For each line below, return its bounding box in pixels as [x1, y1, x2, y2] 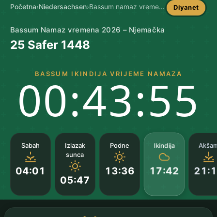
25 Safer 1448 [10, 37, 90, 52]
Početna [10, 2, 36, 11]
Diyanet [173, 3, 199, 12]
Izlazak [64, 141, 85, 149]
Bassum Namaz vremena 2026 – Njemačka [10, 25, 165, 34]
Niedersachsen [38, 2, 87, 11]
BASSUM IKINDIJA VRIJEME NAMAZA [34, 69, 183, 77]
